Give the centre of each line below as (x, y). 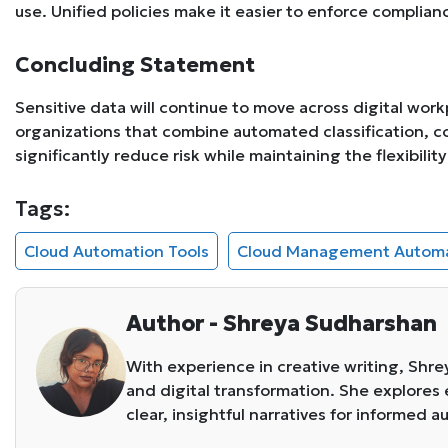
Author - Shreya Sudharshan (281, 324)
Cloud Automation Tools (116, 251)
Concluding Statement (135, 65)
